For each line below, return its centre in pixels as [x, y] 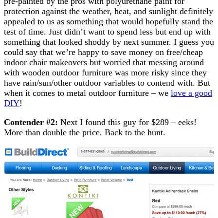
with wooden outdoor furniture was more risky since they [105, 72]
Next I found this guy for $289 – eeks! [127, 122]
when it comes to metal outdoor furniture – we [87, 93]
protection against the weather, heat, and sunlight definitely [109, 11]
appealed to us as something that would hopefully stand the [109, 21]
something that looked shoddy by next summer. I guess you [109, 42]
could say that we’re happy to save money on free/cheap [103, 52]
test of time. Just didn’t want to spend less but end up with [107, 31]
